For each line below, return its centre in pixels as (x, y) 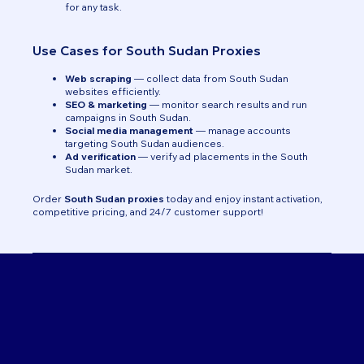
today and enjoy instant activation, (243, 199)
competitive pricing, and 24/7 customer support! (148, 212)
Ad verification (100, 156)
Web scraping (98, 78)
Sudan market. (99, 169)
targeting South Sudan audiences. (145, 143)
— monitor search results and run (227, 104)
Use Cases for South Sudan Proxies (147, 50)
